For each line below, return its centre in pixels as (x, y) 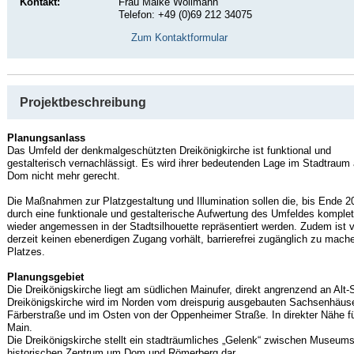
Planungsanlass (46, 138)
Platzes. (26, 252)
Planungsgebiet (45, 277)
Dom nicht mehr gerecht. (63, 176)
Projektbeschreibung (83, 103)
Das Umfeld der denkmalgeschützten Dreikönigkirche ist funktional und (169, 151)
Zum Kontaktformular (179, 38)
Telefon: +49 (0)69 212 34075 (185, 15)
